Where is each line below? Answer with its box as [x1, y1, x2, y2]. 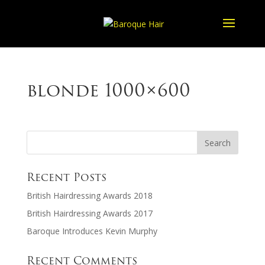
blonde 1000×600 [26, 76, 190, 104]
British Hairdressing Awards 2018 [26, 190, 153, 201]
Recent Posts [26, 169, 106, 186]
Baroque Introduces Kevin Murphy [26, 225, 157, 237]
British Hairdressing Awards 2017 [26, 208, 153, 219]
